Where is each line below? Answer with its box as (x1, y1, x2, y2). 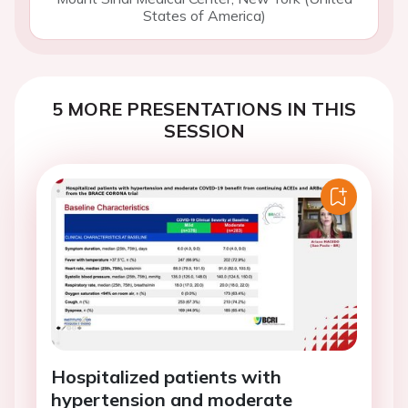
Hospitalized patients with (51, 365, 281, 389)
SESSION (163, 119, 245, 142)
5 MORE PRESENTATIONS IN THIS (52, 97, 356, 120)
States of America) (142, 6, 266, 25)
